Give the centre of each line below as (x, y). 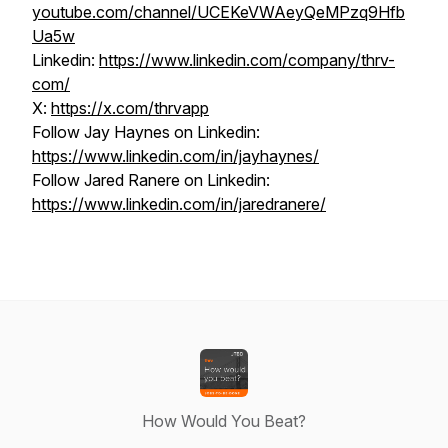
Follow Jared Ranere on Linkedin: (151, 180)
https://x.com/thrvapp (130, 108)
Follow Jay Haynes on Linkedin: (146, 132)
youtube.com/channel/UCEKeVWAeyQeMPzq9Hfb (218, 12)
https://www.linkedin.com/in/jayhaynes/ (175, 156)
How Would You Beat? (224, 421)
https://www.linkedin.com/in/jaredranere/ (179, 204)
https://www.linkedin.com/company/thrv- (247, 60)
